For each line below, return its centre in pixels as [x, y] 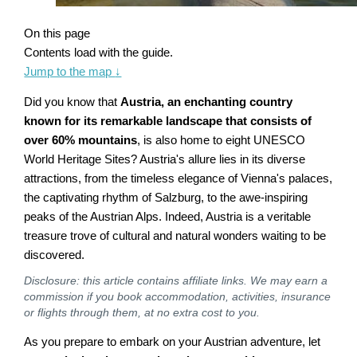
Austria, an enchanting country [207, 102]
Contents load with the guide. [99, 52]
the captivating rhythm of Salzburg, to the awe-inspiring [166, 198]
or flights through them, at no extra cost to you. [142, 313]
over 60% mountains [81, 141]
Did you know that [73, 102]
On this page [57, 33]
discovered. [55, 255]
